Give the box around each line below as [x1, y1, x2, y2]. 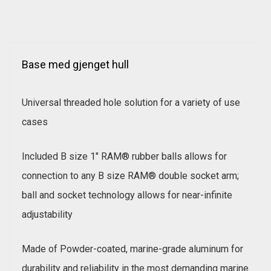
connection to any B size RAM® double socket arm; [22, 170, 239, 182]
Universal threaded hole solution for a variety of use [22, 97, 240, 109]
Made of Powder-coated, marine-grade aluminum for [22, 243, 243, 255]
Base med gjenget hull [22, 58, 129, 71]
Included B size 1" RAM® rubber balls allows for [22, 151, 227, 163]
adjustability [22, 209, 73, 221]
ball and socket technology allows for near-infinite [22, 189, 232, 201]
